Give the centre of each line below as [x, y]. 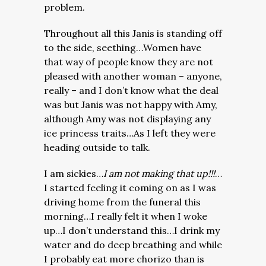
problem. [64, 7]
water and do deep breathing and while [133, 245]
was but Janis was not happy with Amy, [131, 104]
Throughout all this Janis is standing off [133, 33]
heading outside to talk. [98, 147]
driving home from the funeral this [122, 202]
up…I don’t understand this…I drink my [132, 230]
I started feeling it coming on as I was [130, 188]
